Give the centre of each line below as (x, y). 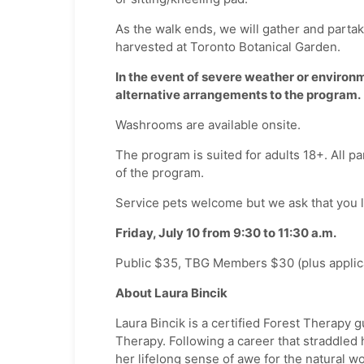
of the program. (160, 173)
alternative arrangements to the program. (238, 95)
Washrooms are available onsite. (208, 125)
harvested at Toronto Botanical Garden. (228, 47)
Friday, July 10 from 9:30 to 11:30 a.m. (226, 233)
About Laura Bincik (171, 293)
